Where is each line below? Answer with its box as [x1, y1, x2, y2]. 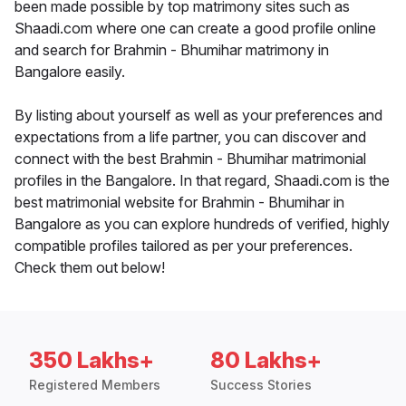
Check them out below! [14, 258, 165, 277]
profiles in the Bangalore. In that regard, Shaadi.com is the [14, 171, 390, 190]
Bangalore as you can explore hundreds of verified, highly [14, 215, 390, 234]
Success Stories [210, 377, 312, 393]
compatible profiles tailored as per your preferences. [14, 237, 353, 256]
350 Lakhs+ [29, 347, 154, 374]
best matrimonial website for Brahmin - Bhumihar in [14, 193, 344, 212]
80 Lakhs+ [210, 347, 322, 374]
